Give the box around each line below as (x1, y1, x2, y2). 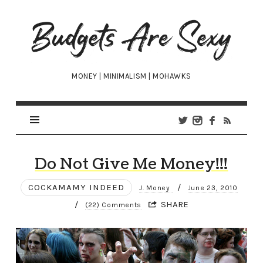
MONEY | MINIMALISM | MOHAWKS (72, 72, 191, 81)
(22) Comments (85, 201, 142, 210)
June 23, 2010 (187, 184, 238, 193)
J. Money (139, 184, 173, 193)
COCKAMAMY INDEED (28, 182, 125, 193)
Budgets (29, 18, 89, 32)
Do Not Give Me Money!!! (35, 153, 228, 176)
